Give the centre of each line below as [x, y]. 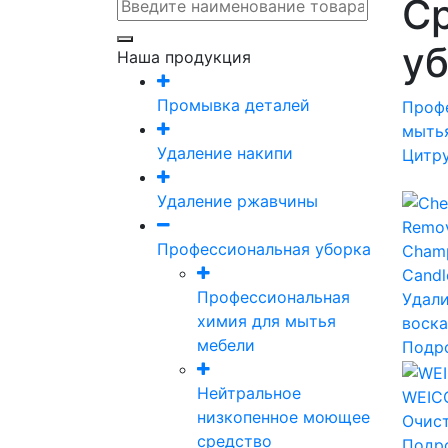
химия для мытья [266, 321]
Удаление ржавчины [237, 201]
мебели [226, 345]
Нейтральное [249, 393]
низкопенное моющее [283, 417]
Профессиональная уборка [264, 249]
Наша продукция [184, 57]
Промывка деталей [233, 105]
